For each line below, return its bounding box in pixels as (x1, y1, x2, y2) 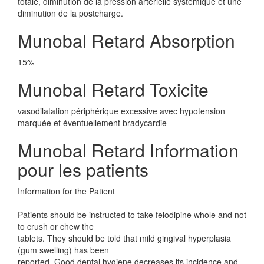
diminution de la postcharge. (18, 7, 123, 19)
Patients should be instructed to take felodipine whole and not (18, 209, 246, 220)
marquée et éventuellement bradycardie (18, 117, 167, 128)
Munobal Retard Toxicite (18, 77, 209, 102)
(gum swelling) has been (18, 244, 109, 256)
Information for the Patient (18, 185, 115, 197)
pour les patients (18, 157, 148, 182)
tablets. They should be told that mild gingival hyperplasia (18, 232, 231, 244)
